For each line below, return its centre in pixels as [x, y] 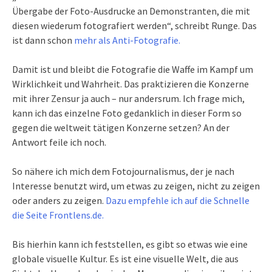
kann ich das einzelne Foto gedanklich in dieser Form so [127, 113]
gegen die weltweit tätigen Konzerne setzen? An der [121, 128]
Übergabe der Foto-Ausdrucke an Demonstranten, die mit [131, 11]
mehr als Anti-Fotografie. [127, 40]
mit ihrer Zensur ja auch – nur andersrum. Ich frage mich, [128, 99]
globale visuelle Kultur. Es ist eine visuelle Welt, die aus [125, 259]
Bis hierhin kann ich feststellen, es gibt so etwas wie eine [130, 244]
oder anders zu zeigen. [59, 201]
